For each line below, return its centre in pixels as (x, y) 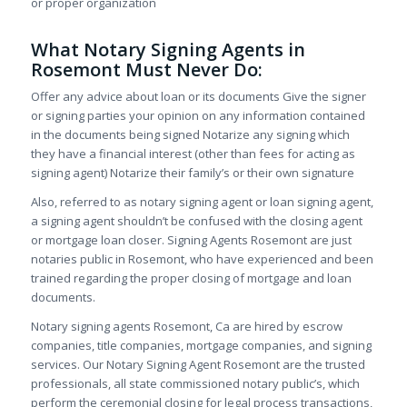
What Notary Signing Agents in (168, 50)
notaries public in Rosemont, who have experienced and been (202, 259)
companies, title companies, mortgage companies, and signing (201, 346)
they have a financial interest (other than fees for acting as (193, 154)
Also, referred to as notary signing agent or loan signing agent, (202, 202)
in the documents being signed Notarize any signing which (190, 135)
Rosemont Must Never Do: (146, 70)
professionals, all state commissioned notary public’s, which (195, 384)
